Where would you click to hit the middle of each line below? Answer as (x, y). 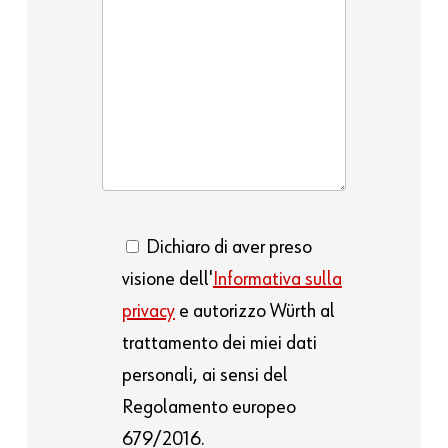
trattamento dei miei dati (219, 343)
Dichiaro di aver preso (228, 247)
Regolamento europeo (208, 407)
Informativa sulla (277, 279)
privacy (148, 311)
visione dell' (167, 279)
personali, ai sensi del (204, 375)
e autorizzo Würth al (254, 311)
